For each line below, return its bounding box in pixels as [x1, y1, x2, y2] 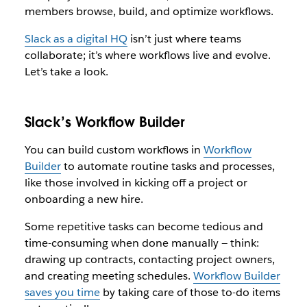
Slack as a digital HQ [24, 32, 127, 46]
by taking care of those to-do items [99, 285, 280, 299]
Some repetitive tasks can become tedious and [24, 219, 263, 234]
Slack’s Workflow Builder [24, 113, 184, 131]
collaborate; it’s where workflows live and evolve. [24, 48, 271, 62]
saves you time [24, 285, 100, 299]
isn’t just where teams [127, 32, 241, 46]
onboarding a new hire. [24, 192, 143, 206]
